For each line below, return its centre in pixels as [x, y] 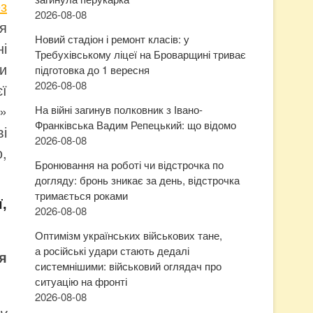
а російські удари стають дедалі [112, 250]
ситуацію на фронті [81, 281]
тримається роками [81, 195]
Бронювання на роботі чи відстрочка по [129, 165]
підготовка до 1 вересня [92, 70]
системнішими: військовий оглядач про [128, 266]
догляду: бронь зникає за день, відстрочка [137, 180]
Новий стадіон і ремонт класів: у [112, 39]
